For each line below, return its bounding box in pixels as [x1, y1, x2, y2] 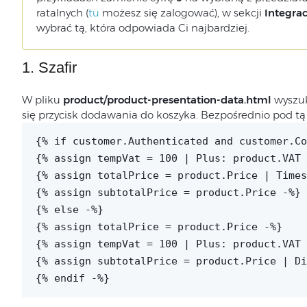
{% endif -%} [35, 272, 110, 284]
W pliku [21, 93, 63, 106]
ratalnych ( [36, 6, 88, 19]
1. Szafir [21, 59, 77, 76]
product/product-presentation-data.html [62, 93, 271, 106]
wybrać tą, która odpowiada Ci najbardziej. [36, 21, 249, 34]
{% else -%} [35, 204, 103, 216]
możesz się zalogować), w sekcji [99, 6, 265, 19]
